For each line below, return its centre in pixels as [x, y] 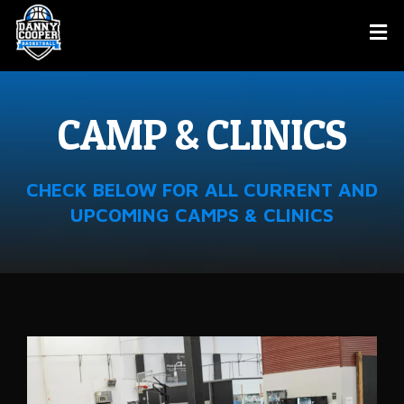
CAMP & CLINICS [202, 134]
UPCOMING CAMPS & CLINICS [202, 215]
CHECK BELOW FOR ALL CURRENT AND [202, 189]
